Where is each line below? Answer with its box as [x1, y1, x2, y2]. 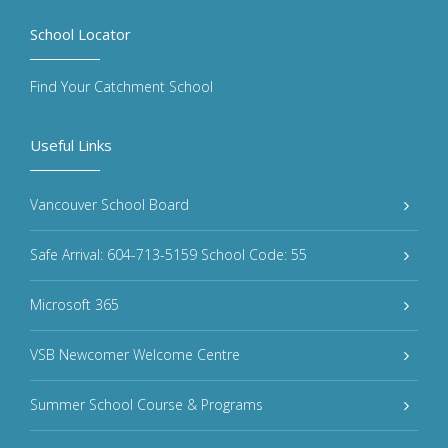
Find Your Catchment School [30, 77, 213, 97]
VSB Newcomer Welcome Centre [30, 345, 240, 365]
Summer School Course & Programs [30, 395, 263, 415]
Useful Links [30, 135, 112, 156]
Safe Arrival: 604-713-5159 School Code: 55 [30, 245, 307, 265]
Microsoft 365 [30, 295, 119, 315]
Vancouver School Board [30, 195, 189, 215]
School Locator [30, 24, 131, 45]
